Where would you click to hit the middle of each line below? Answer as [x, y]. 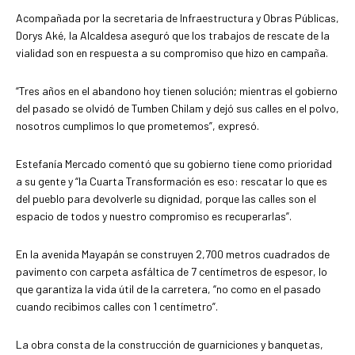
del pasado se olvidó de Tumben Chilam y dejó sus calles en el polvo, [177, 108]
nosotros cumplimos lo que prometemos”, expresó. [137, 125]
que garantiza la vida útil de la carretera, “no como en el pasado [168, 288]
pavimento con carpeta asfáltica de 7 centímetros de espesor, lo [172, 271]
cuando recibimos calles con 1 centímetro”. [117, 306]
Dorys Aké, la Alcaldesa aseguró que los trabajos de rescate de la [173, 35]
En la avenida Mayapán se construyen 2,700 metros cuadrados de [173, 254]
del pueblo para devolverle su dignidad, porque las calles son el [166, 198]
